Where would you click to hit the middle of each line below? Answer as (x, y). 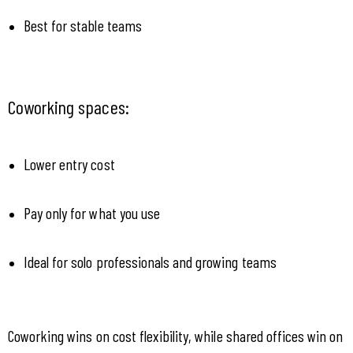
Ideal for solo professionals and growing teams (150, 262)
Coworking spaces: (69, 107)
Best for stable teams (83, 26)
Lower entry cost (69, 164)
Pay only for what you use (92, 213)
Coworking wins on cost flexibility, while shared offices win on (176, 336)
